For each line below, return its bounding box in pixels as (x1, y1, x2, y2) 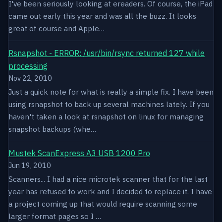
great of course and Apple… (8, 23, 105, 34)
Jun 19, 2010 (8, 161, 51, 170)
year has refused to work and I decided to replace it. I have (8, 186, 212, 197)
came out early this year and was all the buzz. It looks (8, 11, 196, 21)
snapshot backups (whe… (8, 123, 96, 134)
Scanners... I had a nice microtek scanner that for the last (8, 174, 208, 184)
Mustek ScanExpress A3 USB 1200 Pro (8, 148, 150, 159)
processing (8, 60, 48, 71)
